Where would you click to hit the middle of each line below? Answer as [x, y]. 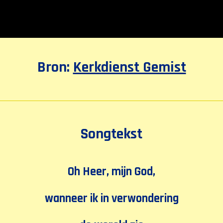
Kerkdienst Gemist [129, 67]
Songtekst [111, 134]
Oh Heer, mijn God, [111, 172]
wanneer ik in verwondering [111, 199]
